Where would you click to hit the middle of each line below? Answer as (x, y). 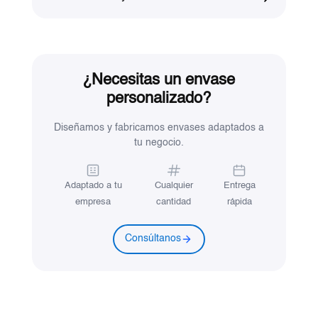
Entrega (239, 185)
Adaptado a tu (93, 185)
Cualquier (174, 185)
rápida (239, 202)
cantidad (174, 202)
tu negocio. (159, 142)
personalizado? (159, 98)
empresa (93, 202)
